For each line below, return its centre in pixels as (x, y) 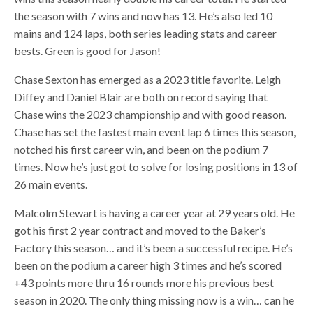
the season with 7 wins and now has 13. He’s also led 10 (144, 15)
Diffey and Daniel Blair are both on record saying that (141, 96)
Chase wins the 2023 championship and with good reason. (151, 114)
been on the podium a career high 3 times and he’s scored (148, 265)
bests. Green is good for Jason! (88, 50)
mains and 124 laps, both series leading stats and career (146, 33)
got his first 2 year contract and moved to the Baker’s (140, 230)
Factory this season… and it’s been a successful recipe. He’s (154, 247)
